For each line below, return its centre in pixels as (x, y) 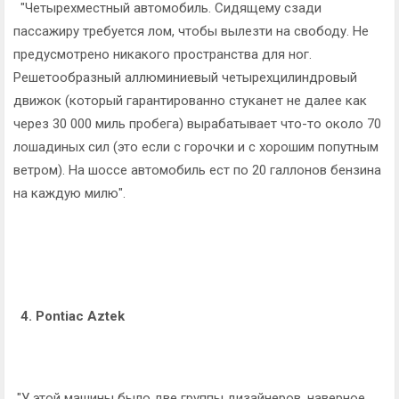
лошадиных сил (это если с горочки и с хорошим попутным (196, 147)
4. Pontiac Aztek (69, 316)
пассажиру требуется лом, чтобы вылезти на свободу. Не (191, 31)
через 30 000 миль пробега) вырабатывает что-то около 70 (197, 123)
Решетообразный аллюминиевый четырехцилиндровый (185, 77)
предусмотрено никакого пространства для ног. (163, 54)
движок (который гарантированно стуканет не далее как (190, 100)
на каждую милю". (69, 193)
